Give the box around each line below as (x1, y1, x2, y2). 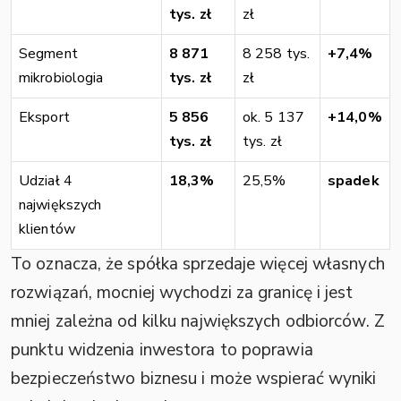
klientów (19, 218, 75, 239)
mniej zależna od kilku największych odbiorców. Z (11, 309, 385, 333)
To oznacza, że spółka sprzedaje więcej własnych (11, 252, 385, 276)
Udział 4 (19, 170, 73, 191)
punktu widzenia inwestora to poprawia (11, 337, 313, 362)
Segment (19, 43, 78, 64)
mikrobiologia (19, 67, 104, 88)
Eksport (19, 107, 70, 127)
